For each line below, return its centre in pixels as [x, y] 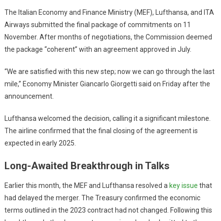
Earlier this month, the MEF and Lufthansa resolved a [87, 185]
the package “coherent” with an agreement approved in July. [98, 49]
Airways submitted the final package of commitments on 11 [97, 24]
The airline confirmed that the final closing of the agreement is [101, 130]
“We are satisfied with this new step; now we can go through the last [109, 71]
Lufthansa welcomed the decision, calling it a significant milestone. [107, 118]
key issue [183, 185]
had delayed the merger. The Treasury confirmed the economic [102, 198]
